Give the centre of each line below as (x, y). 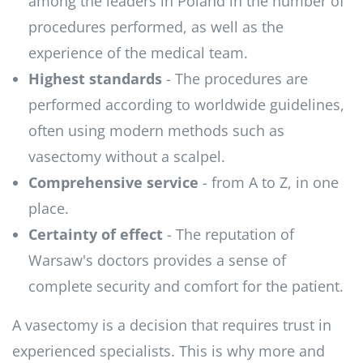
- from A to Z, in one (269, 182)
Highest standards (95, 78)
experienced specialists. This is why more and (169, 350)
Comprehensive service (113, 182)
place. (49, 208)
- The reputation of (228, 234)
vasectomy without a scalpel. (127, 156)
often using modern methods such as (156, 130)
